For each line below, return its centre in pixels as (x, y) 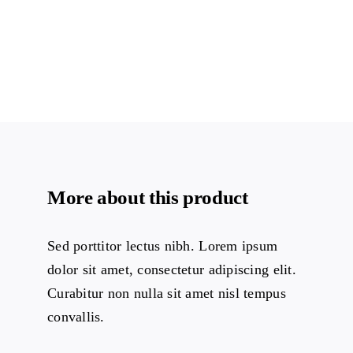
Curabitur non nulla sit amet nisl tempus (167, 293)
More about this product (148, 197)
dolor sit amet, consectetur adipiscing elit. (172, 269)
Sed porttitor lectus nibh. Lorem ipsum (163, 245)
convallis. (76, 316)
